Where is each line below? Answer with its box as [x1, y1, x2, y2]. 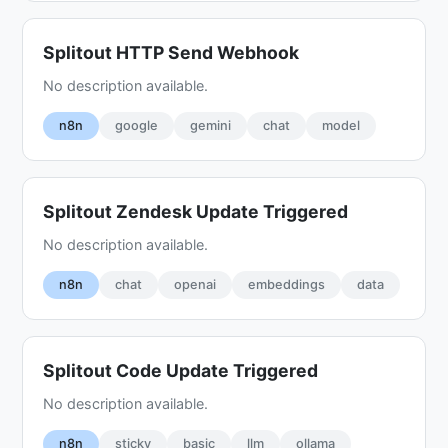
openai [174, 276, 217, 292]
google [115, 117, 159, 133]
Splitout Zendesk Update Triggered [43, 200, 349, 222]
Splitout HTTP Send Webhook [43, 41, 300, 63]
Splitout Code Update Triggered [43, 359, 319, 381]
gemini [190, 117, 232, 133]
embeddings [248, 276, 326, 292]
